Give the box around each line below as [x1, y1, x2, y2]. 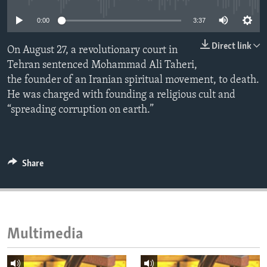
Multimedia [7, 226, 83, 243]
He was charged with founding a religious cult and [7, 89, 235, 101]
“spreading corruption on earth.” [7, 104, 154, 116]
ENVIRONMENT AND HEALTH [21, 7, 136, 16]
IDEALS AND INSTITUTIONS [21, 28, 131, 38]
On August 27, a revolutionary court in [7, 45, 178, 57]
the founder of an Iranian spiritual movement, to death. [7, 74, 259, 86]
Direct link [212, 42, 252, 52]
